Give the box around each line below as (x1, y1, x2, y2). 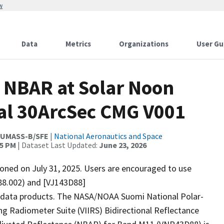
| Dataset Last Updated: (16, 140, 99, 150)
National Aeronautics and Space (54, 131, 162, 141)
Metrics (65, 39, 91, 48)
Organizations (119, 39, 168, 48)
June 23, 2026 (99, 140, 146, 150)
